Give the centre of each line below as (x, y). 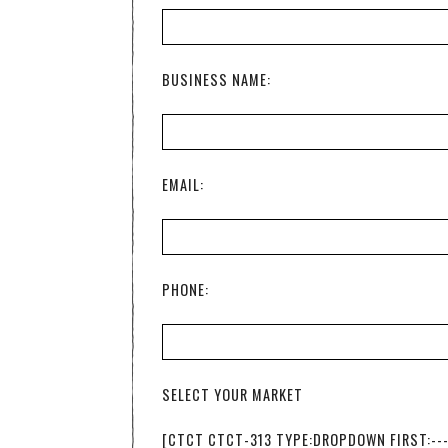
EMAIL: (183, 184)
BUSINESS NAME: (216, 79)
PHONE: (185, 289)
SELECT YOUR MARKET (232, 394)
